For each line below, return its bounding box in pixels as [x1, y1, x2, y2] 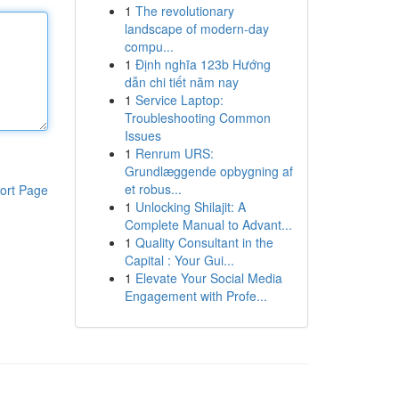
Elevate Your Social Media [134, 269, 282, 287]
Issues [124, 126, 161, 144]
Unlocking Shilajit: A [134, 198, 246, 216]
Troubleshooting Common [124, 109, 271, 126]
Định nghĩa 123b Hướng [134, 55, 271, 73]
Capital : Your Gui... [124, 251, 234, 269]
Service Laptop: [134, 91, 224, 109]
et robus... [124, 180, 182, 198]
